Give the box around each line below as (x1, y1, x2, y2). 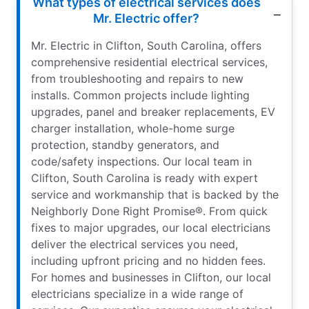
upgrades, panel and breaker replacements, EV (31, 105, 275, 119)
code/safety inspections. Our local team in (31, 154, 252, 169)
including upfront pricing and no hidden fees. (31, 254, 266, 268)
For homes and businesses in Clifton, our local (31, 270, 271, 285)
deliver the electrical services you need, (31, 237, 238, 252)
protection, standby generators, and (31, 138, 219, 152)
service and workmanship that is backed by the (31, 188, 279, 202)
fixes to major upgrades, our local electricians (31, 221, 270, 235)
